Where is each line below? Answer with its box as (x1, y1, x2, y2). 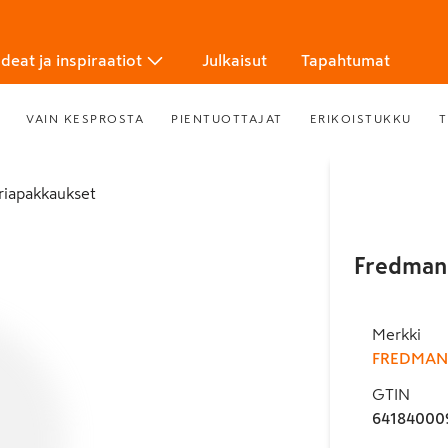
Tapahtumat (301, 52, 390, 68)
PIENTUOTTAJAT (171, 112, 283, 125)
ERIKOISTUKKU (309, 112, 412, 125)
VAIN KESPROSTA (26, 112, 145, 125)
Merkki (371, 326, 421, 342)
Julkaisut (202, 52, 267, 68)
